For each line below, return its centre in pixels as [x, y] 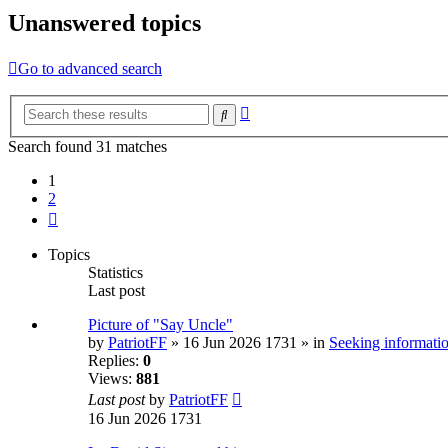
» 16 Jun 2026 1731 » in [248, 343]
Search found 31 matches [87, 147]
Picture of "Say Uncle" [160, 325]
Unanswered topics [104, 22]
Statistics [115, 273]
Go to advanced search [90, 68]
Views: [112, 379]
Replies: [115, 361]
